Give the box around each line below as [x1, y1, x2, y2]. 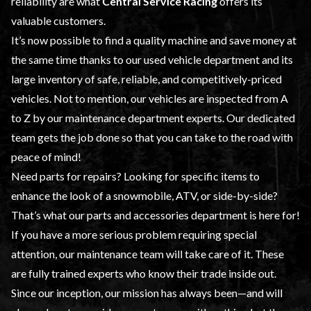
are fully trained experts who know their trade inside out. [11, 267, 276, 280]
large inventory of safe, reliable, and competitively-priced [11, 72, 282, 86]
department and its [201, 53, 293, 67]
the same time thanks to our [11, 53, 144, 67]
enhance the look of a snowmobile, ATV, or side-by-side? [11, 189, 278, 203]
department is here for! [189, 208, 300, 222]
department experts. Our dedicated [126, 111, 295, 125]
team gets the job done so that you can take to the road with [11, 131, 293, 144]
